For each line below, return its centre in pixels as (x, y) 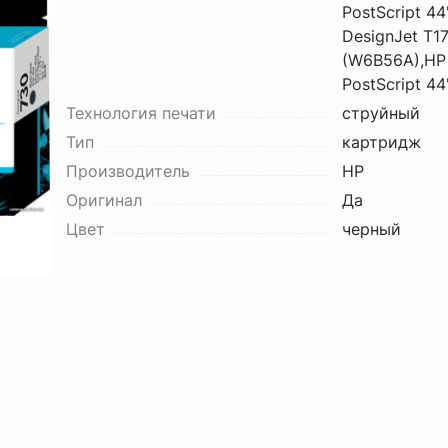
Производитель (127, 171)
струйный (380, 113)
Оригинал (103, 200)
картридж (381, 142)
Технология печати (140, 113)
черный (371, 229)
